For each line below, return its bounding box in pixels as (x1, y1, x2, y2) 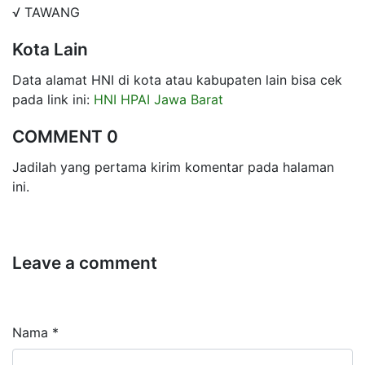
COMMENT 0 (12, 125, 118, 147)
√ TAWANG (12, 3, 80, 20)
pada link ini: (12, 90, 94, 108)
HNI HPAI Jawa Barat (94, 90, 223, 108)
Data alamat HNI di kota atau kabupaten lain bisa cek (12, 71, 342, 88)
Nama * (12, 323, 59, 341)
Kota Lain (12, 38, 88, 59)
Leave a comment (12, 252, 157, 273)
